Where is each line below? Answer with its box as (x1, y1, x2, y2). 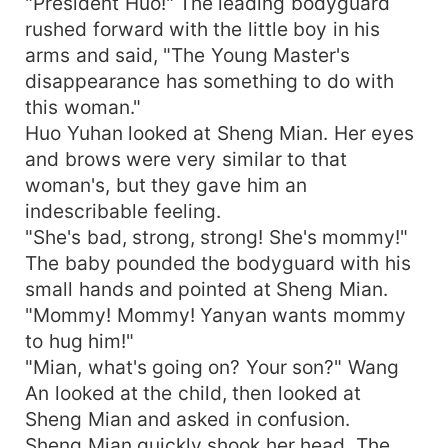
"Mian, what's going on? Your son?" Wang (25, 354, 399, 379)
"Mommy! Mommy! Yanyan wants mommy (25, 302, 406, 327)
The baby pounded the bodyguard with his (25, 250, 411, 275)
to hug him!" (25, 328, 134, 353)
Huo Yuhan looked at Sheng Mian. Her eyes (25, 120, 415, 145)
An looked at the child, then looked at (25, 380, 362, 405)
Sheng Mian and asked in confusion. (25, 406, 351, 431)
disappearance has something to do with (25, 68, 395, 93)
